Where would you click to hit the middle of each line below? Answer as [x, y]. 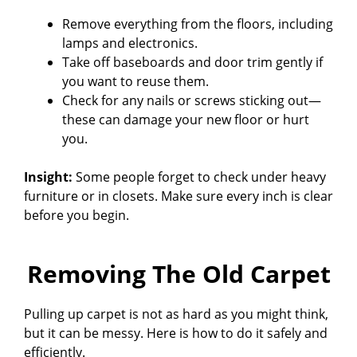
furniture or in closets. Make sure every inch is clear [178, 196]
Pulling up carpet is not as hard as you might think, [176, 314]
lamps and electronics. [130, 43]
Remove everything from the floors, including [198, 24]
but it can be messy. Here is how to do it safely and [176, 333]
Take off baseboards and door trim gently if [192, 62]
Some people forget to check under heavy [199, 177]
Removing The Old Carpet [178, 273]
